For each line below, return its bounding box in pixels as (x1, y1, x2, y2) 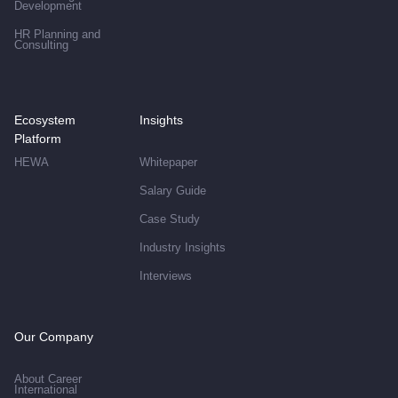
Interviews (139, 268, 192, 283)
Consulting (14, 37, 68, 52)
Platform (14, 131, 61, 146)
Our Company (14, 329, 93, 344)
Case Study (139, 211, 200, 226)
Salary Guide (139, 183, 206, 197)
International (14, 382, 77, 396)
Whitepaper (139, 155, 197, 169)
